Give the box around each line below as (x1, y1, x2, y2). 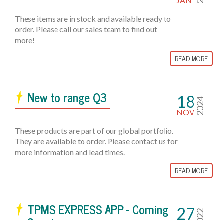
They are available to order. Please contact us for (15, 137, 178, 146)
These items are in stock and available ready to (15, 14, 171, 23)
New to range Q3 (27, 87, 107, 107)
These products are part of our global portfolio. (15, 126, 173, 135)
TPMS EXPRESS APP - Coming (27, 199, 168, 219)
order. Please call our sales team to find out (15, 25, 157, 34)
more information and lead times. (15, 147, 125, 157)
